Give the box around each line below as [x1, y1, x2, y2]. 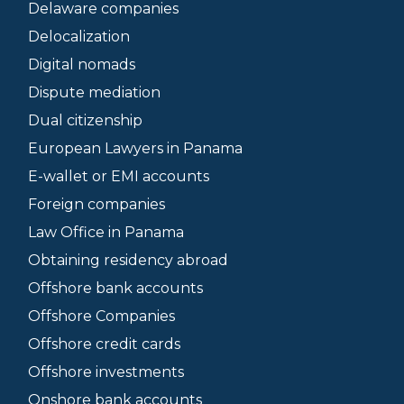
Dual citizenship [28, 112, 142, 129]
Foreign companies [28, 196, 165, 213]
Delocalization [28, 28, 130, 45]
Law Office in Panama [28, 224, 184, 241]
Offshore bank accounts [28, 280, 203, 297]
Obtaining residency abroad [28, 252, 228, 269]
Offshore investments [28, 363, 184, 381]
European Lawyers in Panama [28, 140, 243, 157]
